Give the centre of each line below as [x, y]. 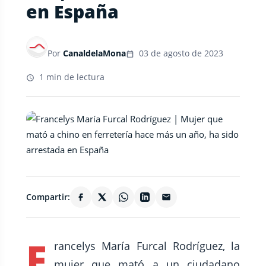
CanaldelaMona [94, 53]
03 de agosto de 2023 [180, 53]
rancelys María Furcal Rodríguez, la [147, 246]
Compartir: [48, 197]
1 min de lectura [71, 77]
